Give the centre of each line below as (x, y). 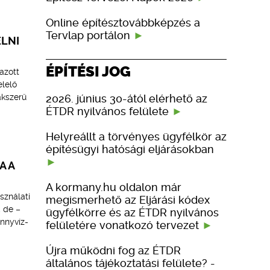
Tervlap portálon (88, 35)
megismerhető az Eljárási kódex (128, 199)
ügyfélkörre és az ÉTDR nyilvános (132, 212)
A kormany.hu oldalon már (114, 187)
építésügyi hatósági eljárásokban (130, 149)
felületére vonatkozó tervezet (124, 225)
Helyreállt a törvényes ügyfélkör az (136, 136)
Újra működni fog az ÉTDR (113, 250)
